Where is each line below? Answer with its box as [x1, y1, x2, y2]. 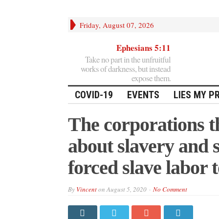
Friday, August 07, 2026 [79, 20, 154, 30]
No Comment [153, 184, 187, 194]
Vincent [76, 184, 97, 194]
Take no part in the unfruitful [85, 53, 171, 65]
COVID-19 [74, 88, 113, 101]
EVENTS [127, 88, 159, 101]
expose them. [131, 72, 171, 84]
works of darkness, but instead [80, 63, 171, 74]
